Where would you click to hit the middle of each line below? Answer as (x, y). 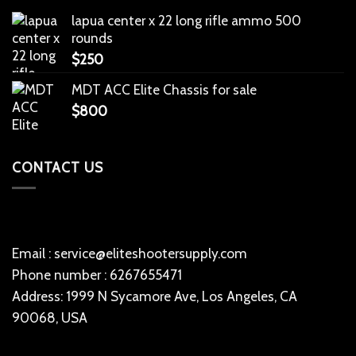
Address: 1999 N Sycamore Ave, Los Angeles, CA (155, 296)
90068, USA (50, 317)
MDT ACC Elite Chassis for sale (164, 89)
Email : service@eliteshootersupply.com (130, 253)
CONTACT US (58, 167)
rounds (92, 37)
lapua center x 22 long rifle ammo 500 (186, 20)
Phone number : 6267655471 (97, 274)
